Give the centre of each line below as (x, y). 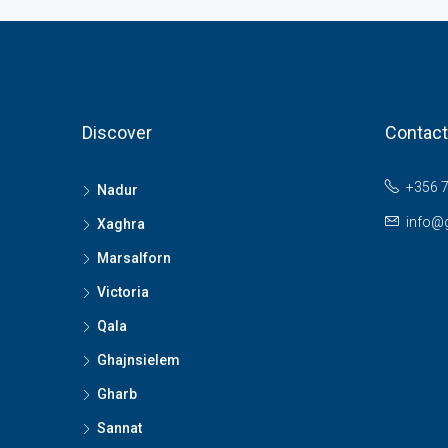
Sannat (119, 427)
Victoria (123, 291)
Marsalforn (134, 257)
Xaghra (121, 223)
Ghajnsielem (138, 359)
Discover (117, 132)
